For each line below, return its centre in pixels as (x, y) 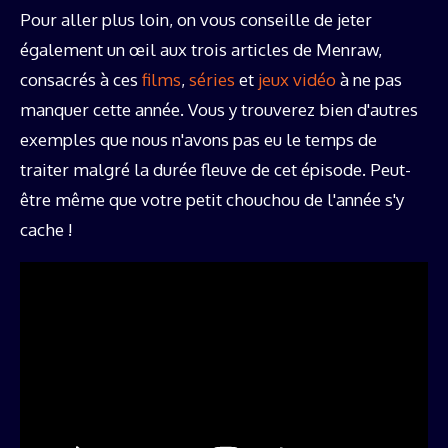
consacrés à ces (81, 79)
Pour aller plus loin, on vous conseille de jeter (196, 19)
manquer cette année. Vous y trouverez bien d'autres (219, 109)
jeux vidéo (297, 79)
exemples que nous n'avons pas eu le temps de (198, 139)
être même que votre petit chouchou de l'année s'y (212, 199)
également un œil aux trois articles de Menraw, (201, 49)
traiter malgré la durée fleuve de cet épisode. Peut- (215, 169)
